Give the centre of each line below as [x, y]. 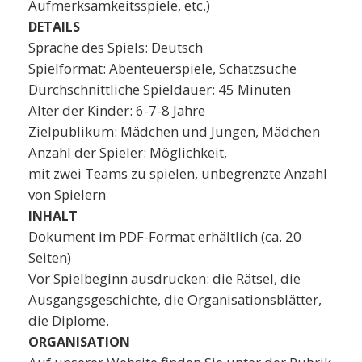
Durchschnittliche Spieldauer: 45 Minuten [160, 89]
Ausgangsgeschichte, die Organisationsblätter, [175, 299]
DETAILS [54, 26]
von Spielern [67, 194]
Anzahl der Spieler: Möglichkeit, [129, 152]
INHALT [53, 215]
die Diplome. [69, 320]
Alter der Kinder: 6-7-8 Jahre [118, 110]
